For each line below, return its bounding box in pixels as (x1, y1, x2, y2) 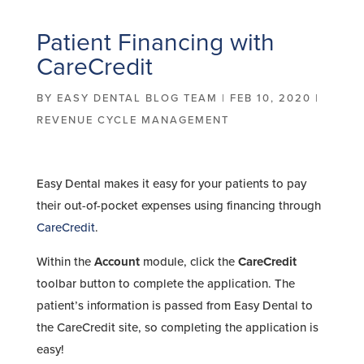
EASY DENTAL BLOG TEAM (56, 92, 218, 105)
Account (93, 254, 140, 269)
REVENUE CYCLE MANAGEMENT (36, 114, 229, 127)
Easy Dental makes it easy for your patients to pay (36, 176, 306, 191)
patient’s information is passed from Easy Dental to (36, 298, 313, 313)
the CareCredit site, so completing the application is (36, 320, 318, 335)
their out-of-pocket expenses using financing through (36, 198, 321, 213)
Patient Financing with (36, 28, 275, 58)
